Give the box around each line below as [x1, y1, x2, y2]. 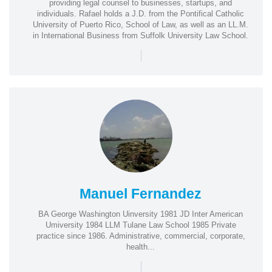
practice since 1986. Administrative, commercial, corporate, [36, 231, 245, 240]
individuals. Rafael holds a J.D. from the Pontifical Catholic [37, 8, 244, 18]
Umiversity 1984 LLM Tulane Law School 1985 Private [45, 220, 236, 229]
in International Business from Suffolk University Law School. [33, 30, 248, 40]
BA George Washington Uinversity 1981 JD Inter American [38, 209, 243, 219]
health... [126, 242, 155, 251]
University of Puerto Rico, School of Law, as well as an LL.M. [33, 19, 248, 29]
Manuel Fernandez [80, 185, 202, 202]
